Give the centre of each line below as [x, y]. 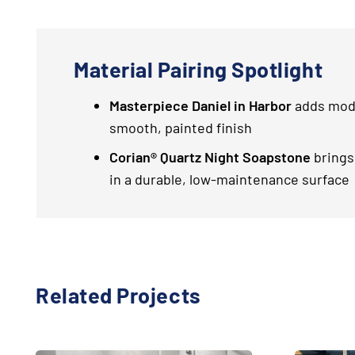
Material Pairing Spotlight [198, 69]
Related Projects [118, 295]
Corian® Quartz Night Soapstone [210, 157]
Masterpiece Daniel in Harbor [200, 106]
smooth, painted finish [181, 128]
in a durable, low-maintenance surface [229, 179]
